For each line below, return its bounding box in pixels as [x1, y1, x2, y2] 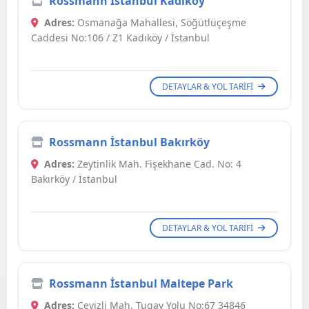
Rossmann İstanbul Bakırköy [49, 134, 210, 150]
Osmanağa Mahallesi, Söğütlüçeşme [74, 16, 246, 30]
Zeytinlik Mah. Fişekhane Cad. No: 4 [74, 157, 241, 171]
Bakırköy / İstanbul [31, 172, 117, 186]
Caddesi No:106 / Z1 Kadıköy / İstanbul [31, 31, 210, 45]
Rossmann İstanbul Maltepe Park [49, 276, 233, 292]
